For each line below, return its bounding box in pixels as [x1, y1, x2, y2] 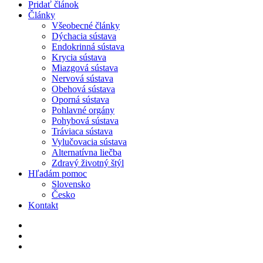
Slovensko [52, 179, 90, 189]
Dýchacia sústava [52, 31, 116, 41]
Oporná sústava [52, 95, 109, 104]
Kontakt [28, 200, 58, 210]
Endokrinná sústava [52, 42, 124, 52]
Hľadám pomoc [28, 168, 87, 178]
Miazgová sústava [52, 63, 118, 73]
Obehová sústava [52, 84, 115, 94]
